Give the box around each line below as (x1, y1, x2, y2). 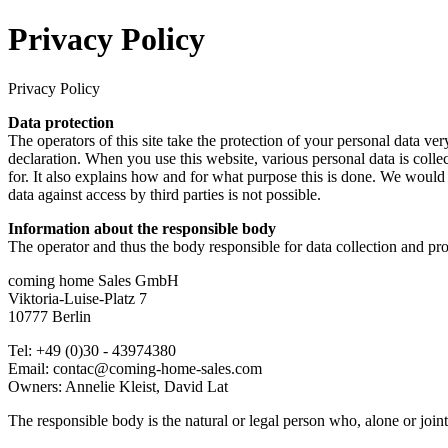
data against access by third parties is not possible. (8, 185, 321, 203)
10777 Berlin (8, 307, 91, 325)
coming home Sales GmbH (8, 271, 179, 289)
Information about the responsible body (8, 219, 276, 237)
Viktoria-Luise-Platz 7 (8, 289, 147, 307)
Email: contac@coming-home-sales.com (8, 359, 262, 377)
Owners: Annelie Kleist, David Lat (8, 377, 228, 395)
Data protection (8, 113, 114, 131)
